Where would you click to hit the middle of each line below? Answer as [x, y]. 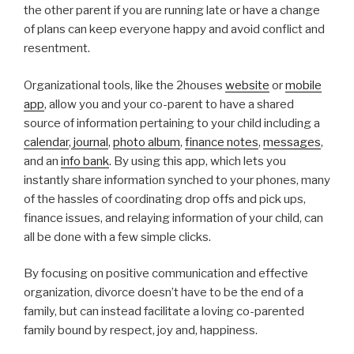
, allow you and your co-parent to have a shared [169, 104]
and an [42, 161]
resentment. [57, 49]
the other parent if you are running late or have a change [172, 11]
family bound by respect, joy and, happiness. [141, 331]
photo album [147, 142]
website [247, 85]
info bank [85, 161]
